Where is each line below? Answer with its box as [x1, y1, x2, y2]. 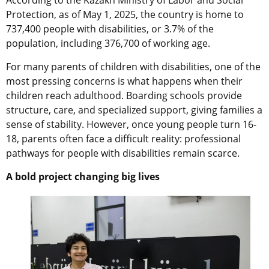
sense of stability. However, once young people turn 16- [6, 117, 256, 131]
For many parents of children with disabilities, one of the [6, 59, 261, 73]
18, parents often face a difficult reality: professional [6, 131, 241, 145]
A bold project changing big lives [6, 169, 160, 183]
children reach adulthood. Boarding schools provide [6, 88, 242, 102]
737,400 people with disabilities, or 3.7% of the [6, 22, 214, 35]
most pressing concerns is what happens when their [6, 74, 243, 88]
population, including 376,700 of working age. [6, 36, 210, 50]
